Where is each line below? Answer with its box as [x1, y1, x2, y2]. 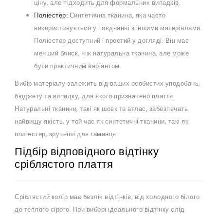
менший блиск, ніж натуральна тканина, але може [34, 49, 189, 58]
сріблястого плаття [15, 157, 113, 172]
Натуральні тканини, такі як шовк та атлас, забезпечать [15, 104, 188, 114]
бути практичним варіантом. [34, 61, 121, 71]
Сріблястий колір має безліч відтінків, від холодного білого [15, 192, 200, 202]
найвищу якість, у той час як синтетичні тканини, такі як [15, 117, 188, 127]
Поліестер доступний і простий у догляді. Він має [34, 36, 189, 46]
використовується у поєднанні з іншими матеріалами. [34, 23, 202, 33]
